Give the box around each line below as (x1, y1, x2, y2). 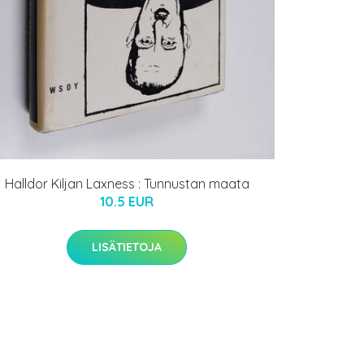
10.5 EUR (100, 193, 154, 210)
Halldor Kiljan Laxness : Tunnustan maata (4, 175, 249, 193)
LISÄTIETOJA (92, 240, 162, 255)
